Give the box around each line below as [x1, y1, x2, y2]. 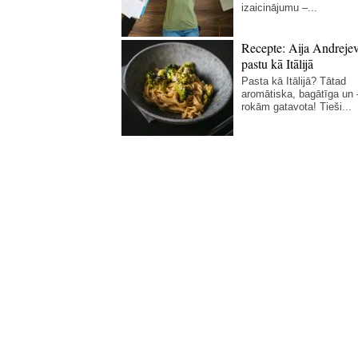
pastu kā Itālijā [241, 55, 313, 72]
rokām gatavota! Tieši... [241, 101, 352, 113]
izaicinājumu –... [241, 2, 317, 14]
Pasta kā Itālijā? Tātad [241, 75, 346, 87]
